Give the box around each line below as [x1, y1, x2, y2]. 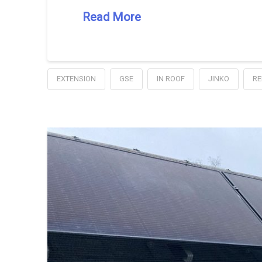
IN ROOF [156, 74, 185, 83]
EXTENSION [56, 74, 96, 83]
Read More [82, 9, 141, 24]
